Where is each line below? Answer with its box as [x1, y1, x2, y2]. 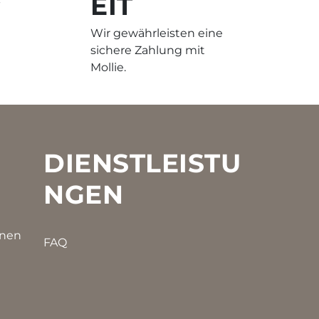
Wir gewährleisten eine [90, 26, 223, 41]
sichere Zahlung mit [90, 43, 205, 58]
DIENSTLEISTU [43, 147, 241, 179]
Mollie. [90, 61, 126, 75]
